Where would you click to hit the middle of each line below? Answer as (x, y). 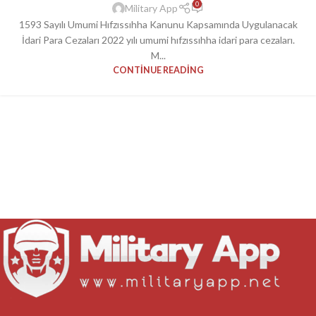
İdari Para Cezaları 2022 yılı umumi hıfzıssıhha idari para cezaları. (158, 40)
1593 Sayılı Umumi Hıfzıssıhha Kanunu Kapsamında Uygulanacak (158, 25)
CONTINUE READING (158, 71)
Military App (152, 8)
